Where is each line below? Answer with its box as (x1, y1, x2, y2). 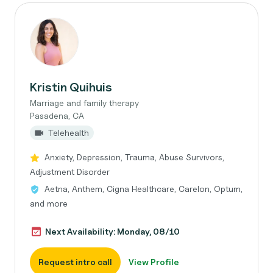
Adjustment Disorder (30, 166, 110, 177)
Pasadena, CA (30, 110, 84, 121)
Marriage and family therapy (30, 97, 139, 108)
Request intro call (38, 257, 112, 267)
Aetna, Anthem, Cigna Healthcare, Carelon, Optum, (44, 183, 243, 194)
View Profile (129, 257, 179, 267)
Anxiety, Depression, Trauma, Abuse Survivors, (44, 152, 224, 162)
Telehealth (48, 127, 89, 138)
